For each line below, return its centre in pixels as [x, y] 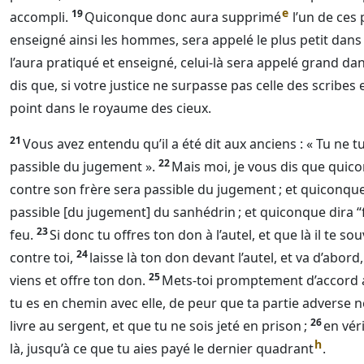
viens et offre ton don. [78, 280]
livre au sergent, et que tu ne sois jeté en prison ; [158, 326]
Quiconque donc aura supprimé [183, 17]
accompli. [39, 17]
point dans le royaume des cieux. [110, 108]
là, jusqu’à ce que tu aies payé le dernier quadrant [162, 349]
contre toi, [41, 258]
